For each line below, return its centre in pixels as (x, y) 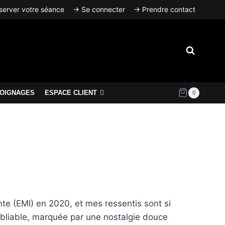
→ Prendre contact (164, 10)
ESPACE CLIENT (71, 92)
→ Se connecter (99, 10)
